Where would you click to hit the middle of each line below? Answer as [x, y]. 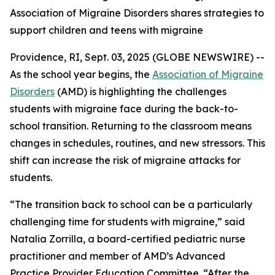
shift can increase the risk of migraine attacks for [125, 160]
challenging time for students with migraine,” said [127, 222]
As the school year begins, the [81, 74]
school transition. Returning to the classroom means [131, 126]
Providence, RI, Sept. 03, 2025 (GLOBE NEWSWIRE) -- [137, 57]
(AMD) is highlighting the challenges [141, 91]
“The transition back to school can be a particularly [131, 204]
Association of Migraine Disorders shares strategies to [137, 13]
